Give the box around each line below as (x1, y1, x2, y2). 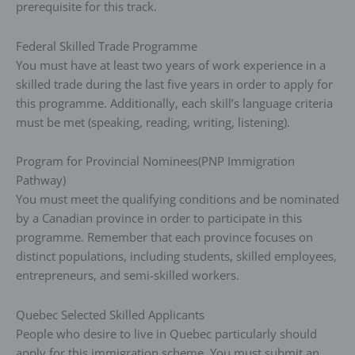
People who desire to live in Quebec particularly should (16, 326, 317, 342)
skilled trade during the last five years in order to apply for (16, 75, 333, 92)
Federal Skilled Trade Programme (16, 37, 197, 54)
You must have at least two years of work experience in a (16, 56, 326, 73)
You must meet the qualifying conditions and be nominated (16, 191, 339, 208)
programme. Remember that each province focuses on (16, 229, 313, 246)
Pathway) (16, 172, 66, 189)
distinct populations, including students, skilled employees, (16, 248, 337, 265)
